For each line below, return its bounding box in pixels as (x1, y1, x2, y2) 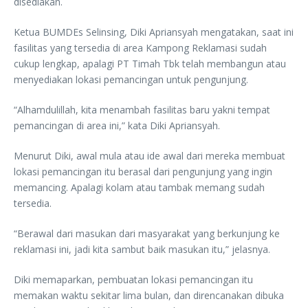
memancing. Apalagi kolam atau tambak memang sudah (14, 180, 265, 194)
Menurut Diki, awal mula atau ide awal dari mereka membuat (14, 148, 285, 162)
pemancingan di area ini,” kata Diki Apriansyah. (14, 118, 220, 132)
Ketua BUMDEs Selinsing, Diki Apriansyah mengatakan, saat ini (14, 25, 294, 38)
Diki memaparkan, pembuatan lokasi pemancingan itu (14, 272, 253, 286)
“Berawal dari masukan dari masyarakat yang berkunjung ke (14, 226, 280, 240)
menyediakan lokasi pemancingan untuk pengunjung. (14, 72, 248, 86)
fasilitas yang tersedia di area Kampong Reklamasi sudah (14, 41, 267, 54)
